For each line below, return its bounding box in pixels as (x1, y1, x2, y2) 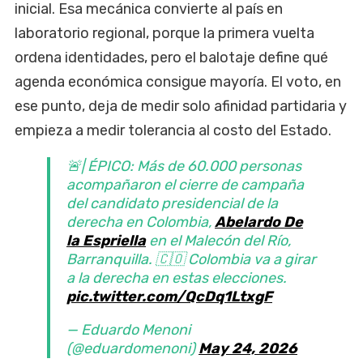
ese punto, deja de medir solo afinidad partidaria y (15, 96, 347, 115)
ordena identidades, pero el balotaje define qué (15, 48, 328, 66)
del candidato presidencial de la (66, 194, 278, 212)
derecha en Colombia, (66, 212, 215, 231)
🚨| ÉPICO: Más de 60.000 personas (66, 156, 301, 175)
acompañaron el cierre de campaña (66, 175, 304, 194)
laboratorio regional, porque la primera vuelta (15, 23, 314, 42)
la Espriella (66, 231, 146, 250)
